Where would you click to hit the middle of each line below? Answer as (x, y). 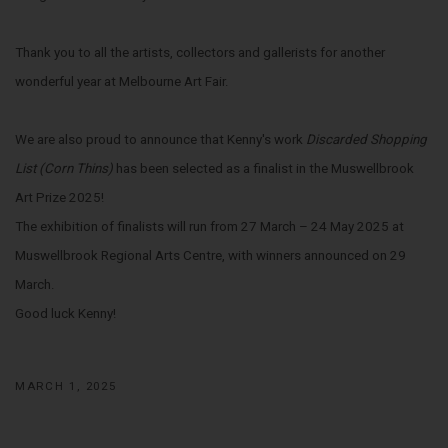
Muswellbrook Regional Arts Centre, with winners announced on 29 (210, 255)
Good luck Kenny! (65, 313)
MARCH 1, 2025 (66, 386)
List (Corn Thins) (65, 168)
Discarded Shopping (366, 139)
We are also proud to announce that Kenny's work (160, 139)
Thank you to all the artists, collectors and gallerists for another (200, 52)
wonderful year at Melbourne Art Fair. (122, 81)
